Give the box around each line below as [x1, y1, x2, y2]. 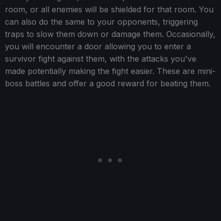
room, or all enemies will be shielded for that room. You [5, 4, 214, 15]
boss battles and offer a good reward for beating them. [5, 78, 211, 89]
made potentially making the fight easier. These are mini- [5, 66, 216, 76]
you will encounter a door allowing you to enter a [5, 41, 191, 52]
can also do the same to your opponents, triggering [5, 17, 198, 27]
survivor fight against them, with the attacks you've [5, 54, 196, 64]
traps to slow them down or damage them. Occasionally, [5, 29, 216, 39]
